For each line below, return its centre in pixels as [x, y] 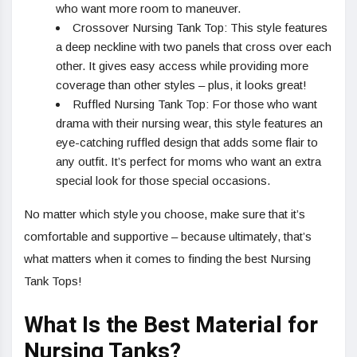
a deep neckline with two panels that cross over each [194, 47]
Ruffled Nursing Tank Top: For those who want [195, 104]
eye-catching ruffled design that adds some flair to [187, 143]
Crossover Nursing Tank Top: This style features [200, 28]
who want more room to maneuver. [148, 9]
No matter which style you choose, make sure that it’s [165, 214]
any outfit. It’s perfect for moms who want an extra [188, 162]
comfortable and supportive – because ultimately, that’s [168, 237]
